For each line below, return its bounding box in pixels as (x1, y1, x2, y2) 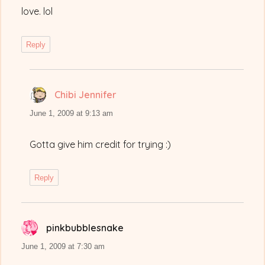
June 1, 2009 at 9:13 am (30, 109, 114, 118)
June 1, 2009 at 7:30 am (21, 242, 105, 251)
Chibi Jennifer (54, 89, 117, 101)
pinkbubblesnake (46, 222, 124, 234)
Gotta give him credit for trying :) (30, 138, 172, 151)
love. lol (21, 5, 53, 18)
